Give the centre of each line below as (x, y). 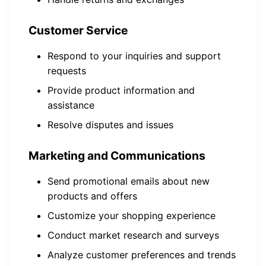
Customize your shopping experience (132, 216)
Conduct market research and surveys (133, 235)
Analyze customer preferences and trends (142, 255)
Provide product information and (121, 90)
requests (67, 71)
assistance (71, 105)
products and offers (92, 196)
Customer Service (78, 30)
